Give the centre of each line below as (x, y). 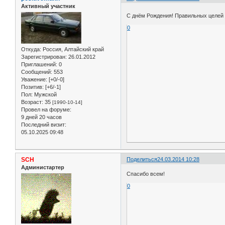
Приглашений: (39, 64)
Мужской (45, 94)
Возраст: (32, 102)
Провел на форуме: (46, 109)
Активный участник (48, 6)
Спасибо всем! (146, 174)
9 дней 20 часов (41, 117)
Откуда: (31, 49)
